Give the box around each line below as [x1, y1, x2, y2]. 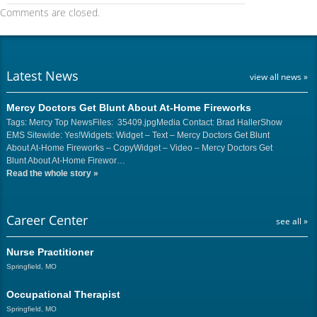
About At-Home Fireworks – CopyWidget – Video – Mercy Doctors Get [6, 143, 272, 153]
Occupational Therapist [6, 289, 120, 300]
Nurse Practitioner [6, 246, 93, 258]
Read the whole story [6, 168, 93, 178]
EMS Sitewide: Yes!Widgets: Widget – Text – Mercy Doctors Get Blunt [6, 130, 270, 140]
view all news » [249, 71, 308, 83]
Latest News [6, 67, 79, 84]
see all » [275, 215, 308, 227]
